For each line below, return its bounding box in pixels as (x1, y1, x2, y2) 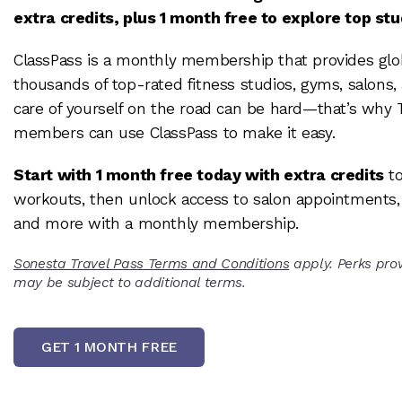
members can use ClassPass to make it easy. (13, 123, 336, 143)
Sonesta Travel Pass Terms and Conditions (13, 255, 290, 272)
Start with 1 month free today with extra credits (13, 165, 384, 185)
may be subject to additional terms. (13, 274, 246, 291)
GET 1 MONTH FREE (41, 338, 178, 355)
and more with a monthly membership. (13, 214, 301, 233)
